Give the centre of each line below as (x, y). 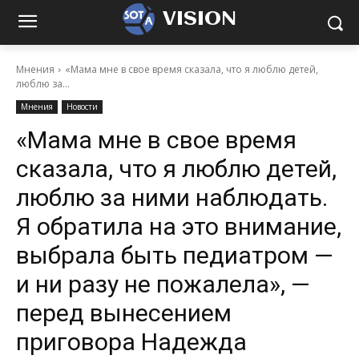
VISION (199, 19)
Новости (82, 107)
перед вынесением (124, 313)
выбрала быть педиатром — (175, 255)
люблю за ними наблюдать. (172, 198)
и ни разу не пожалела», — (163, 284)
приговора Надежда (131, 342)
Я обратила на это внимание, (179, 226)
